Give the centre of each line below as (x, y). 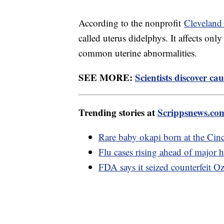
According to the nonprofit (131, 23)
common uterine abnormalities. (139, 53)
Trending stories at (118, 112)
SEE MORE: (107, 77)
